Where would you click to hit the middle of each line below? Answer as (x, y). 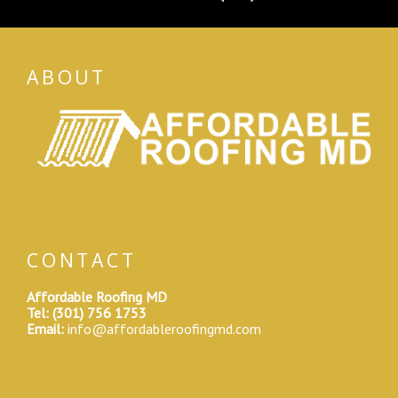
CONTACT (82, 260)
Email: (45, 328)
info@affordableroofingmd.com (164, 328)
